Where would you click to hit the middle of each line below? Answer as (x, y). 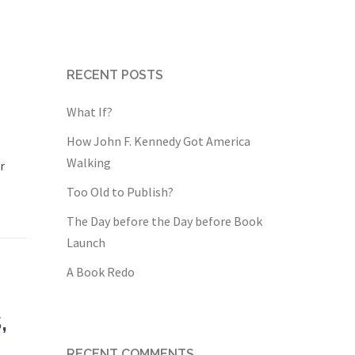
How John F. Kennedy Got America (158, 141)
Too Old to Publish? (120, 192)
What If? (89, 112)
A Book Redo (100, 272)
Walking (88, 162)
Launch (86, 242)
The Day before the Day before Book (164, 221)
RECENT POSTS (115, 75)
